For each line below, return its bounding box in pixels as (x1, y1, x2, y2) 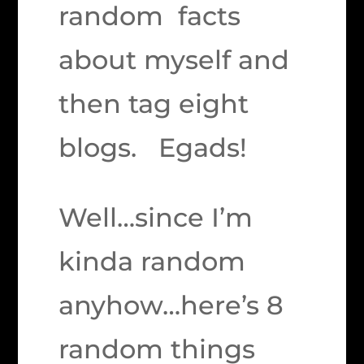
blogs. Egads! (58, 132, 248, 163)
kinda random (58, 245, 246, 277)
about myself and (58, 44, 290, 76)
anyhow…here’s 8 (58, 289, 284, 321)
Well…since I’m (58, 201, 253, 233)
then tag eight (58, 88, 249, 119)
